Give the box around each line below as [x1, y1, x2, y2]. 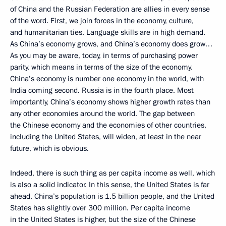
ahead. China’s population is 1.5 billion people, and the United [10, 191, 214, 201]
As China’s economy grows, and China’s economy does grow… [10, 38, 212, 49]
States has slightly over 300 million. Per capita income [10, 202, 190, 213]
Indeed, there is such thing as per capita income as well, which [10, 167, 215, 178]
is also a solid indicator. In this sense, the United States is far [10, 179, 209, 190]
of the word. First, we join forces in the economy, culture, [10, 15, 194, 26]
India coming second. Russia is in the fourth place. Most [10, 85, 194, 95]
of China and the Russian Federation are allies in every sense [10, 4, 210, 14]
